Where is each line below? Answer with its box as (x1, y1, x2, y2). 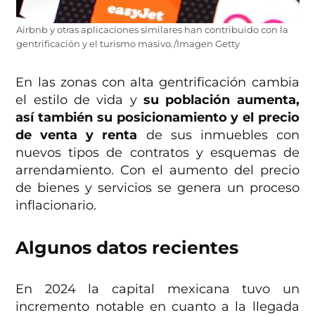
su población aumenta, (143, 91, 300, 108)
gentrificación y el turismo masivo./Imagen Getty (15, 38, 240, 49)
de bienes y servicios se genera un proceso (15, 179, 300, 195)
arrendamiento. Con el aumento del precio (15, 162, 300, 178)
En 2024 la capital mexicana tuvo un (15, 281, 300, 297)
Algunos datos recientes (15, 236, 239, 258)
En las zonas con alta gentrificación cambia (15, 74, 300, 90)
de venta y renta (15, 127, 138, 143)
